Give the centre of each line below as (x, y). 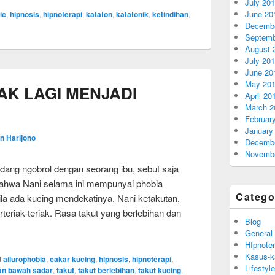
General (259, 233)
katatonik (132, 14)
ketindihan (170, 14)
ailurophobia (25, 259)
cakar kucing (72, 259)
